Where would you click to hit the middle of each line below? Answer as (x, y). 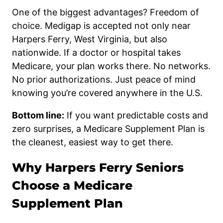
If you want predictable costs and (136, 115)
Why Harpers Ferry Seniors (98, 167)
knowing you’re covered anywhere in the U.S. (107, 93)
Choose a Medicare (72, 185)
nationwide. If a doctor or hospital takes (96, 52)
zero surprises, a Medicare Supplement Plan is (108, 128)
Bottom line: (38, 115)
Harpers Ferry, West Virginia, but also (90, 39)
